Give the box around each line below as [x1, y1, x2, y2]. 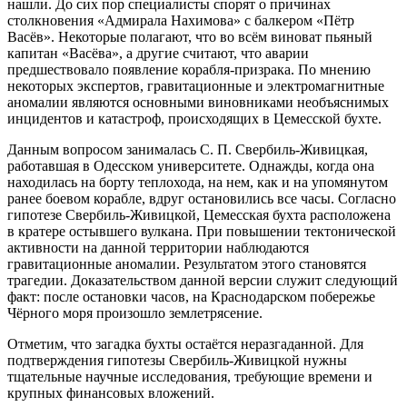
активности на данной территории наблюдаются [7, 239, 309, 255]
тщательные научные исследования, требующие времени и [7, 368, 372, 384]
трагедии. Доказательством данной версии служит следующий [7, 272, 398, 288]
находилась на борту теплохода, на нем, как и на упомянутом [7, 174, 388, 190]
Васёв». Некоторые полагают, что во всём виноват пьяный [7, 28, 372, 45]
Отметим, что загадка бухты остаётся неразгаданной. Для [7, 335, 363, 352]
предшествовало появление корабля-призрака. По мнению [7, 61, 371, 77]
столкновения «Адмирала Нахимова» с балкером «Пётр [7, 12, 354, 28]
